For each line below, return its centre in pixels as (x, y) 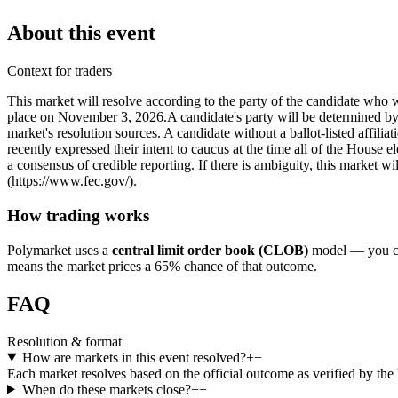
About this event (81, 33)
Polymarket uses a (58, 250)
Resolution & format (64, 341)
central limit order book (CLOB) (210, 250)
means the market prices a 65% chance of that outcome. (162, 266)
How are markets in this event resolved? (134, 357)
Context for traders (60, 71)
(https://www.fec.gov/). (72, 181)
